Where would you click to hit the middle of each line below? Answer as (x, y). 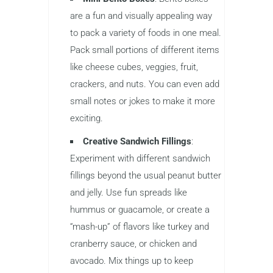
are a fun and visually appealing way (141, 16)
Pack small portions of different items (145, 50)
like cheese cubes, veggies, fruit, (134, 67)
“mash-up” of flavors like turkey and (140, 226)
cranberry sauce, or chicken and (133, 243)
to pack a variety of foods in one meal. (146, 33)
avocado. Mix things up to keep (132, 261)
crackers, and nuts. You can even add (145, 84)
